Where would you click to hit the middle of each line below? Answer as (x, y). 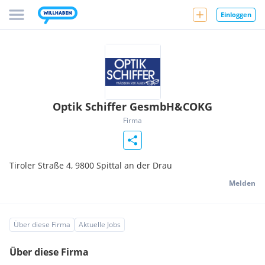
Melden (242, 183)
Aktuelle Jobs (100, 224)
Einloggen (236, 14)
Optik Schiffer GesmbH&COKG (132, 106)
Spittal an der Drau (134, 165)
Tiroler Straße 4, (42, 165)
